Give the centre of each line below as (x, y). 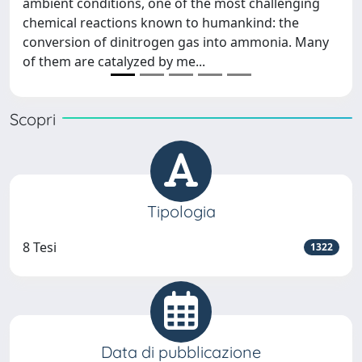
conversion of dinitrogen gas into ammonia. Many (176, 42)
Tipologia (181, 212)
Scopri (33, 120)
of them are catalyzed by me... (114, 62)
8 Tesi (40, 248)
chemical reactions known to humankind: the (161, 23)
